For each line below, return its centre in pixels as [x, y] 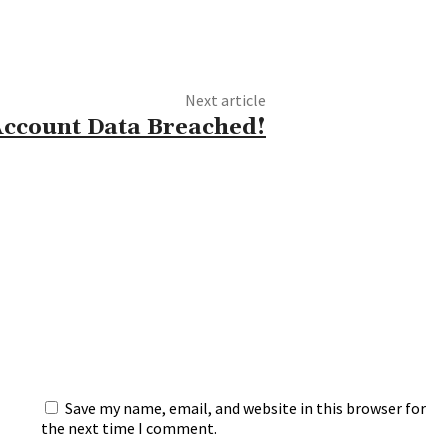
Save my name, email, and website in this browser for [245, 407]
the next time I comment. [128, 427]
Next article [226, 100]
